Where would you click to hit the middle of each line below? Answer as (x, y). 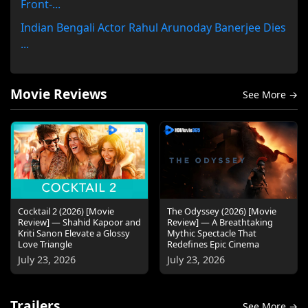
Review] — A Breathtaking (220, 222)
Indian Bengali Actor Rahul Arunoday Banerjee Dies (153, 28)
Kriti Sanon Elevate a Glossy (74, 233)
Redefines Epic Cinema (213, 244)
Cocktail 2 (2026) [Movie (66, 211)
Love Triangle (45, 244)
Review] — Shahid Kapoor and (79, 222)
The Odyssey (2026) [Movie (222, 211)
